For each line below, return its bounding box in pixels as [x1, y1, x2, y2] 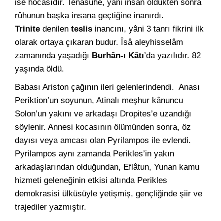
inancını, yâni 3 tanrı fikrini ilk [92, 24, 204, 34]
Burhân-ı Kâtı [92, 51, 144, 60]
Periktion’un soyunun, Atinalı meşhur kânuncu [15, 96, 183, 105]
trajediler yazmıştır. [15, 202, 86, 212]
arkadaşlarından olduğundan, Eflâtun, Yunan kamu [15, 162, 199, 172]
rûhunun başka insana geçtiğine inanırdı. [15, 11, 164, 20]
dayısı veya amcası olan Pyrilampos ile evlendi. [15, 136, 191, 145]
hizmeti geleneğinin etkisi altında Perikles [15, 176, 167, 185]
